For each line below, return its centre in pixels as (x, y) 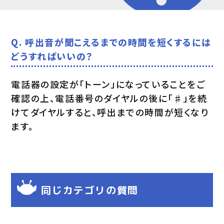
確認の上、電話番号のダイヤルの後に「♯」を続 (109, 98)
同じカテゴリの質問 (90, 190)
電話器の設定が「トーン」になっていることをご (108, 84)
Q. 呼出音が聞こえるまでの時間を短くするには (111, 42)
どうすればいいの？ (52, 56)
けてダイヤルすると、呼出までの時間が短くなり (110, 112)
